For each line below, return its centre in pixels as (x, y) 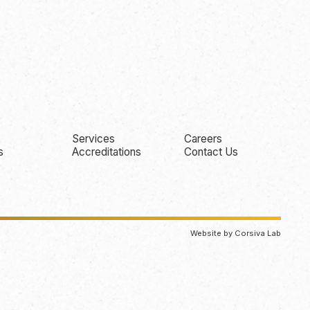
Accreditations (106, 152)
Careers (203, 139)
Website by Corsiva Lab (236, 234)
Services (93, 139)
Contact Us (211, 152)
